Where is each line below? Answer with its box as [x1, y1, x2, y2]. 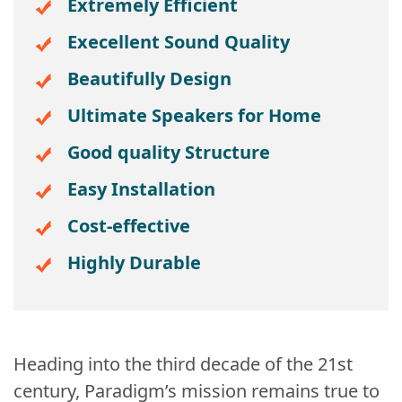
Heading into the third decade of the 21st [13, 352, 353, 377]
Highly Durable [67, 250, 201, 275]
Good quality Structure [67, 140, 270, 165]
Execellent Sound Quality [67, 30, 290, 55]
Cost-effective [67, 214, 190, 239]
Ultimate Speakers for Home [67, 103, 321, 128]
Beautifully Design [67, 66, 232, 92]
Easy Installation [67, 177, 215, 202]
